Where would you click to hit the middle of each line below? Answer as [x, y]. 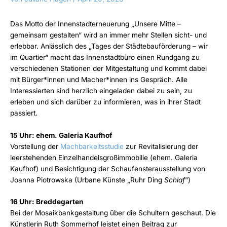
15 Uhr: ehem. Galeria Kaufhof [61, 135]
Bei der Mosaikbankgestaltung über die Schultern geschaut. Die [113, 213]
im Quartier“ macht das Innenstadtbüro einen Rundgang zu [105, 57]
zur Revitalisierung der [161, 146]
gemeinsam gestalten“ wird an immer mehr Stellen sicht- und [108, 35]
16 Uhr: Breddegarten [48, 202]
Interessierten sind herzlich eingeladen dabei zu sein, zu [101, 90]
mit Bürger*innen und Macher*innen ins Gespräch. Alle [99, 79]
